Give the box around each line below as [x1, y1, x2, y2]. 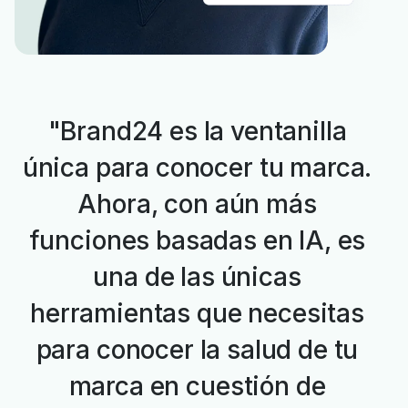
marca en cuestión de [68, 371, 326, 403]
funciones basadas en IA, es [28, 225, 366, 257]
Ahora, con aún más [77, 189, 317, 220]
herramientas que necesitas [30, 298, 364, 330]
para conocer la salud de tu [36, 334, 359, 366]
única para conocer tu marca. [22, 152, 372, 184]
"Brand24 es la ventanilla [47, 116, 347, 148]
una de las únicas [93, 261, 301, 293]
